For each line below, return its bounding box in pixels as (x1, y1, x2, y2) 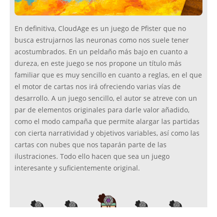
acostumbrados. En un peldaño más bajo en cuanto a (15, 47, 188, 57)
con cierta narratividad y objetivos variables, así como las (15, 129, 200, 138)
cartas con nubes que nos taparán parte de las (15, 140, 167, 150)
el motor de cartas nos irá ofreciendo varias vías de (15, 82, 181, 92)
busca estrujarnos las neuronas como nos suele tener (15, 36, 189, 45)
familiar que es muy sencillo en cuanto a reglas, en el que (15, 71, 202, 80)
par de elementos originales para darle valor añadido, (15, 106, 189, 115)
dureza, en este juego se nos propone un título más (15, 59, 182, 68)
